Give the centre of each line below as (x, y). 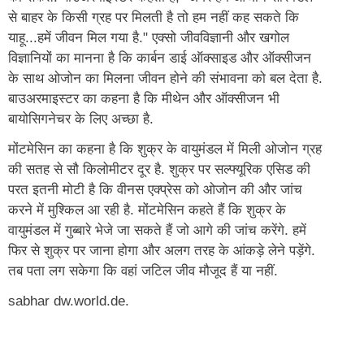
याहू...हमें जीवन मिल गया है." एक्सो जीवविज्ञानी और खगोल (149, 37)
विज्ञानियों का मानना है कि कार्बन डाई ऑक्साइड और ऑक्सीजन (160, 58)
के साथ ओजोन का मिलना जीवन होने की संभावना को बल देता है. (165, 78)
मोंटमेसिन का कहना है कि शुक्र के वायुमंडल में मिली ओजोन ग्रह (165, 149)
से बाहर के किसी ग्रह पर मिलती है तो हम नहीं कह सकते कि (154, 17)
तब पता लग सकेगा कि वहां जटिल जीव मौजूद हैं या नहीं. (143, 271)
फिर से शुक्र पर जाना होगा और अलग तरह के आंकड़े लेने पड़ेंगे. (162, 250)
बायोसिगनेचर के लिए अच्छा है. (81, 119)
